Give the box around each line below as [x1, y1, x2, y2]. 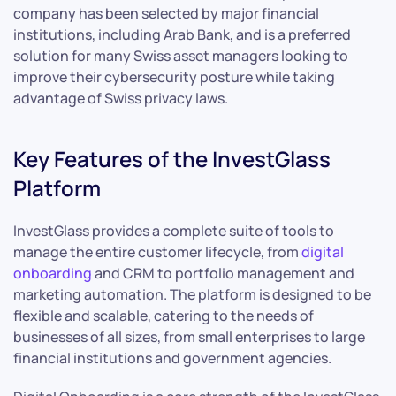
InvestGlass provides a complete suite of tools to [13, 220, 334, 240]
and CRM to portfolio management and [92, 263, 354, 283]
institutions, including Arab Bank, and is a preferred [13, 24, 351, 44]
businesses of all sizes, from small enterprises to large [13, 326, 365, 346]
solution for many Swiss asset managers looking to [13, 45, 348, 65]
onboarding [13, 263, 92, 283]
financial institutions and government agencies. [13, 347, 331, 368]
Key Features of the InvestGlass [13, 143, 331, 173]
